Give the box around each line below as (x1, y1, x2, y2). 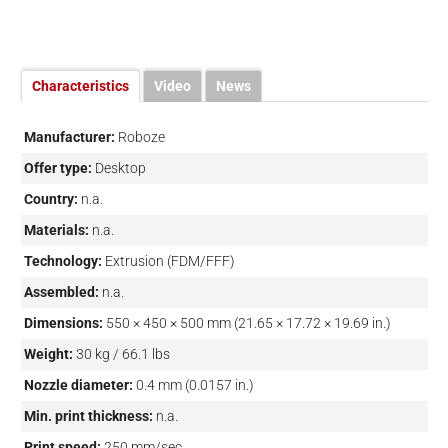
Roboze (117, 128, 165, 145)
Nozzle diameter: (23, 376, 133, 393)
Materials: (23, 221, 89, 238)
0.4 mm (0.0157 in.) (135, 376, 254, 393)
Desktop (94, 159, 146, 176)
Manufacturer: (23, 128, 115, 145)
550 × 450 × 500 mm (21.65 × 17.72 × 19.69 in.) (105, 314, 391, 331)
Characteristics (31, 77, 129, 94)
